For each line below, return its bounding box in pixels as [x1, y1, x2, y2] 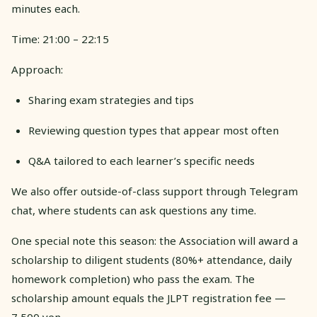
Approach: [11, 62, 63, 76]
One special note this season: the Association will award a [11, 234, 298, 248]
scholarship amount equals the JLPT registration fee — [11, 291, 286, 305]
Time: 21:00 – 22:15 [11, 32, 109, 46]
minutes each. [11, 1, 80, 16]
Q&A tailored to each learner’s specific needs [28, 154, 255, 168]
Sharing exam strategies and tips [28, 93, 194, 107]
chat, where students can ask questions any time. [11, 203, 256, 217]
